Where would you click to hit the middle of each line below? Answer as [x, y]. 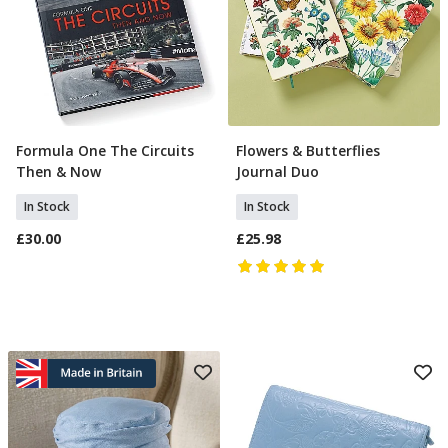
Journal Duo [277, 171]
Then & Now [58, 171]
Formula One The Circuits [105, 150]
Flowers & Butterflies [308, 150]
